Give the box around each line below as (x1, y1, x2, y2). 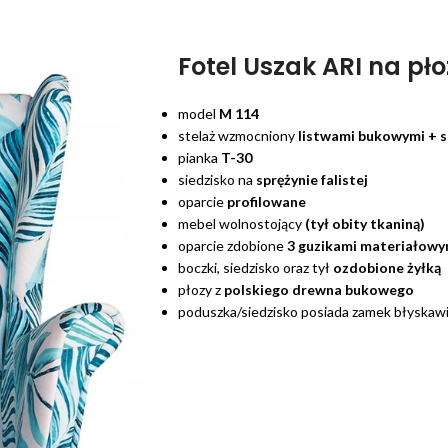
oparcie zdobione (178, 237, 287, 255)
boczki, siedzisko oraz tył (178, 259, 333, 277)
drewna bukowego (292, 281, 414, 299)
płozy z (178, 281, 224, 299)
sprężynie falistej (256, 171, 368, 189)
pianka (178, 149, 221, 167)
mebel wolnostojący (178, 215, 305, 233)
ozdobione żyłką (333, 259, 441, 277)
